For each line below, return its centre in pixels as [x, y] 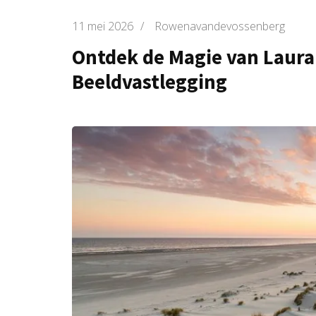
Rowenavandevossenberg [220, 26]
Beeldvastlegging [150, 82]
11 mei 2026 [103, 26]
